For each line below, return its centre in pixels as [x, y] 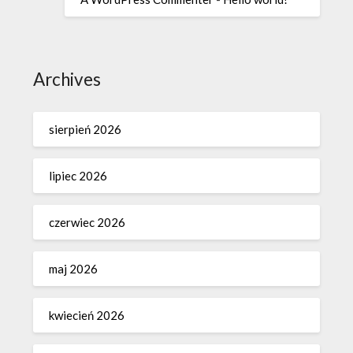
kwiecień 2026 [87, 315]
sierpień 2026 [85, 129]
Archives [67, 79]
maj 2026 [74, 268]
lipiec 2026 [78, 175]
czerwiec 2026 [87, 222]
